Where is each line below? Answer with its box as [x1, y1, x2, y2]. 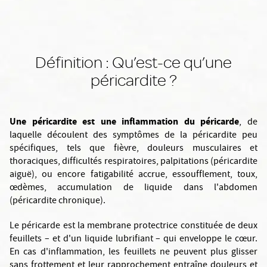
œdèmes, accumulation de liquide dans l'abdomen [10, 181, 257, 195]
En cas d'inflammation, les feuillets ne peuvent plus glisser [10, 246, 257, 260]
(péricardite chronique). [10, 194, 105, 209]
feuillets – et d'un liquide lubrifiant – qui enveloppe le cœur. [10, 232, 257, 247]
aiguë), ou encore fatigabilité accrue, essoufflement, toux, [10, 168, 257, 182]
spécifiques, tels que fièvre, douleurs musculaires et [10, 142, 257, 156]
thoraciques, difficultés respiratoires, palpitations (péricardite [10, 155, 257, 169]
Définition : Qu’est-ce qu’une [35, 51, 232, 73]
